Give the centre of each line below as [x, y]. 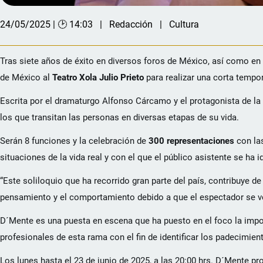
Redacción [131, 25]
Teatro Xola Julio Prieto [97, 78]
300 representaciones [191, 141]
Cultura [184, 25]
